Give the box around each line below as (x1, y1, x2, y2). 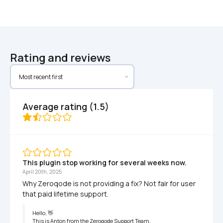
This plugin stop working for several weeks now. (22, 158, 187, 168)
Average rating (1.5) (22, 101, 109, 113)
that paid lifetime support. (22, 189, 109, 199)
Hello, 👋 (32, 209, 53, 217)
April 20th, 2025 (22, 168, 62, 176)
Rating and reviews (10, 50, 111, 66)
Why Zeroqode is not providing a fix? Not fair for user (22, 179, 196, 189)
